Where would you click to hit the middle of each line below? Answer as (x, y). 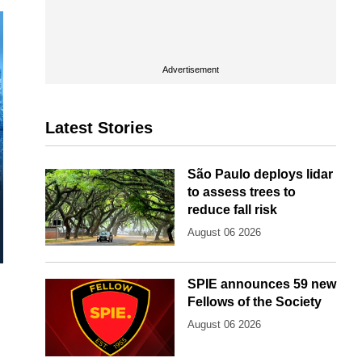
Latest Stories (99, 128)
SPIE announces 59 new (262, 284)
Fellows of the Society (255, 302)
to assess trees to (242, 192)
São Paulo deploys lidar (260, 174)
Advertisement (191, 69)
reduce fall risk (232, 210)
